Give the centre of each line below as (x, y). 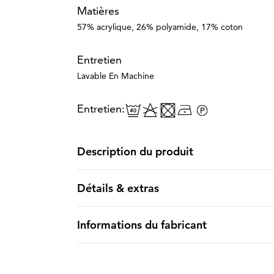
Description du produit (135, 151)
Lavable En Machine (115, 76)
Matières (98, 11)
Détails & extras (118, 188)
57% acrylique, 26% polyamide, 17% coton (160, 27)
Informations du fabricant (142, 225)
